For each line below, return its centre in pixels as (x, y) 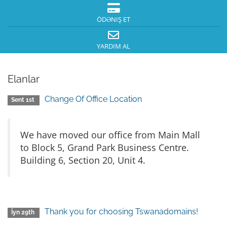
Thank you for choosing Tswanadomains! (122, 212)
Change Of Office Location (93, 99)
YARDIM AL (113, 46)
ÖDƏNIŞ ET (113, 20)
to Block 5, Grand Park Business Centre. (105, 147)
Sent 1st (24, 100)
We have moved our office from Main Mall (110, 135)
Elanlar (24, 79)
